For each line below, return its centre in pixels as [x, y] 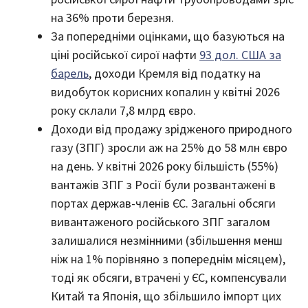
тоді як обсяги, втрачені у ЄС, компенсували [169, 277]
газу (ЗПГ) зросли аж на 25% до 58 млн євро [169, 147]
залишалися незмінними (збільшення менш [167, 240]
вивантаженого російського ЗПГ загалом [161, 221]
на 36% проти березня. [112, 17]
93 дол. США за [240, 54]
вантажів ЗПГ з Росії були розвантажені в [163, 184]
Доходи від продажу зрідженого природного [172, 129]
